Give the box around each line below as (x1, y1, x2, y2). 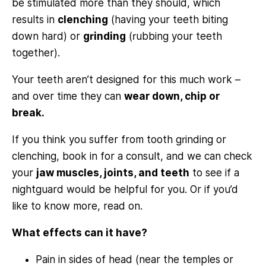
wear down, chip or (124, 90, 220, 102)
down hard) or (12, 30, 83, 42)
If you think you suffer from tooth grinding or (12, 133, 226, 145)
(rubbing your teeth (126, 30, 222, 42)
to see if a (189, 166, 239, 179)
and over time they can (12, 90, 124, 102)
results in (12, 13, 58, 26)
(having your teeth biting (108, 13, 228, 26)
